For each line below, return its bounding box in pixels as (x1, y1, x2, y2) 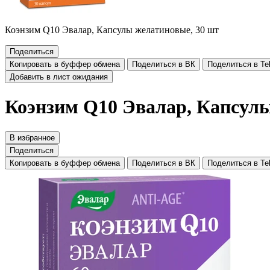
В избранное (10, 133, 55, 142)
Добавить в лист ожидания (10, 72, 108, 81)
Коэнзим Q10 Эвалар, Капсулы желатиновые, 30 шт (5, 25, 219, 35)
